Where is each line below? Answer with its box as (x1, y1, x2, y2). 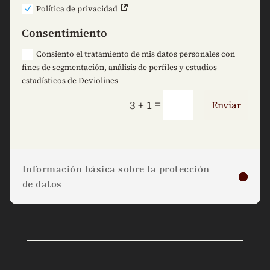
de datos (22, 178, 62, 190)
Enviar (212, 98, 242, 112)
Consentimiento (22, 25, 108, 40)
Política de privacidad (36, 3, 120, 14)
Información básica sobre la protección (22, 163, 210, 175)
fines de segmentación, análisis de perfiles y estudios (22, 61, 218, 72)
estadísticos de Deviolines (22, 75, 119, 86)
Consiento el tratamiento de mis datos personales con (36, 48, 236, 59)
